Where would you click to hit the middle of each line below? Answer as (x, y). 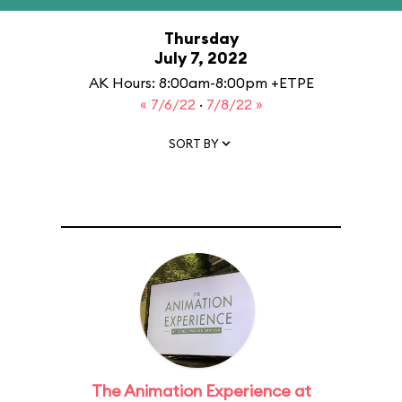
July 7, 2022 (201, 58)
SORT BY (194, 143)
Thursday (201, 38)
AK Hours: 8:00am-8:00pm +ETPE (201, 83)
